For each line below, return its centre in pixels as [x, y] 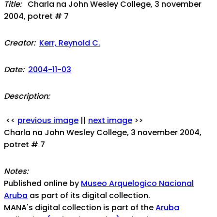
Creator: [20, 43]
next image [110, 121]
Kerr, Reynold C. [70, 43]
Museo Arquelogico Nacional [137, 184]
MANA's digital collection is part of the [80, 208]
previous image [48, 121]
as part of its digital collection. [89, 196]
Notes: [16, 171]
